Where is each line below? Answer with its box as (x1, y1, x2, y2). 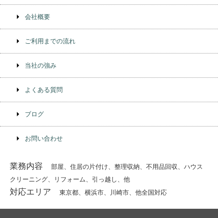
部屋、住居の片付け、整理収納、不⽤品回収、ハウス (51, 163, 203, 171)
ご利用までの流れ (25, 37, 75, 45)
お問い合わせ (25, 135, 63, 143)
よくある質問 (25, 86, 63, 94)
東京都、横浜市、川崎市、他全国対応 (59, 189, 167, 197)
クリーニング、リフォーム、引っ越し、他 (10, 176, 130, 183)
